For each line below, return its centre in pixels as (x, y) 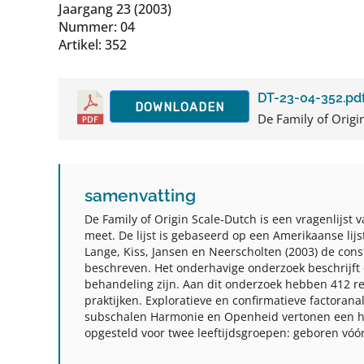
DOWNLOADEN (180, 107)
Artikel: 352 (93, 45)
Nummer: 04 (97, 27)
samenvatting (140, 196)
